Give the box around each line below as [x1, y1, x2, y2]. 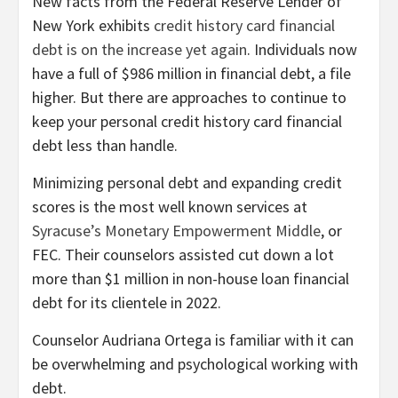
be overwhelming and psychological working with [32, 354, 358, 375]
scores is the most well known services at [32, 196, 307, 218]
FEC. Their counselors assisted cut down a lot [32, 244, 334, 266]
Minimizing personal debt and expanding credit [32, 172, 342, 194]
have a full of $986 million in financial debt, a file [32, 63, 351, 84]
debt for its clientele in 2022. [32, 292, 221, 314]
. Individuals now [247, 39, 357, 60]
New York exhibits [32, 15, 154, 36]
